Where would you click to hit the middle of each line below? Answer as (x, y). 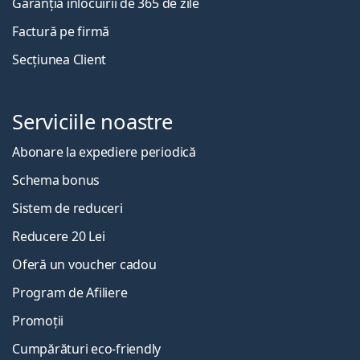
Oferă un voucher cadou (84, 264)
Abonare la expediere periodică (104, 151)
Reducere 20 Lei (59, 236)
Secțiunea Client (59, 59)
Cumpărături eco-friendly (87, 348)
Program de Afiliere (70, 292)
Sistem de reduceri (67, 208)
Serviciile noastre (92, 121)
